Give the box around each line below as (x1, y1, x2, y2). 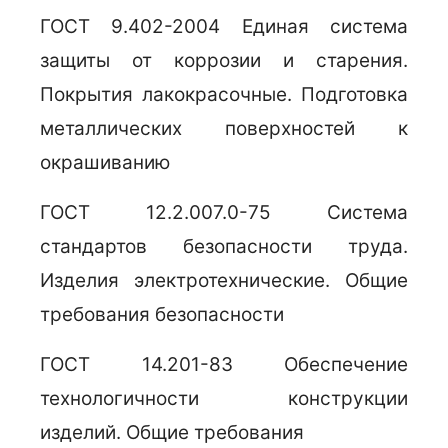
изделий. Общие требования (40, 421, 304, 444)
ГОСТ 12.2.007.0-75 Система (40, 201, 408, 224)
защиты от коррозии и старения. (40, 49, 408, 72)
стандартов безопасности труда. (40, 235, 408, 258)
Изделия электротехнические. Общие (40, 269, 408, 292)
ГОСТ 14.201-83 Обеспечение (40, 353, 408, 376)
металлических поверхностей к (40, 117, 408, 140)
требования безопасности (40, 303, 284, 326)
